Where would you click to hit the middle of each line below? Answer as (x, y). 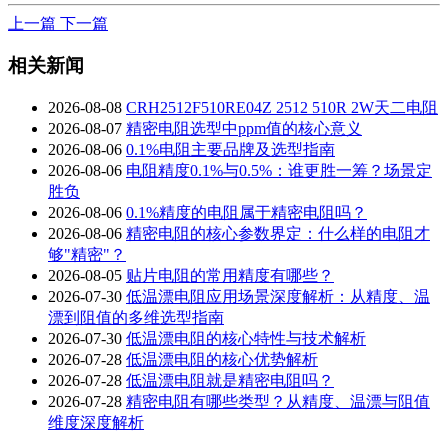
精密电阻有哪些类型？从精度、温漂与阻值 (278, 401)
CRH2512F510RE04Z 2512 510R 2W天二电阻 (282, 107)
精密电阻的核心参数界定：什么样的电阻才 (278, 233)
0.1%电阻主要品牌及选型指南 (230, 149)
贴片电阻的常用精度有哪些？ (230, 275)
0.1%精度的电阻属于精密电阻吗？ (246, 212)
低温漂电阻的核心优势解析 (222, 359)
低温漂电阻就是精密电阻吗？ (230, 380)
